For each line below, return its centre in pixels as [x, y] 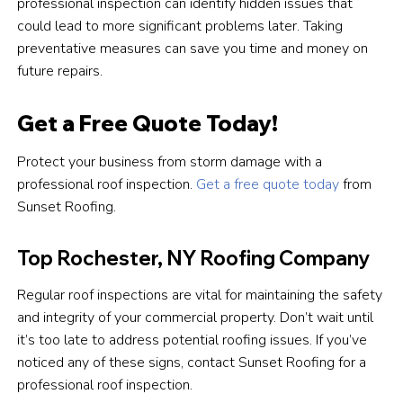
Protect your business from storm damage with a [170, 162]
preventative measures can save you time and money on [193, 49]
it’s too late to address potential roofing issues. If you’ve [193, 340]
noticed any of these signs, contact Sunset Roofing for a [192, 363]
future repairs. [60, 72]
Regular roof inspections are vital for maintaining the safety [200, 296]
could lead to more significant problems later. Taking [180, 27]
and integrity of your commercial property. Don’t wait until [196, 318]
